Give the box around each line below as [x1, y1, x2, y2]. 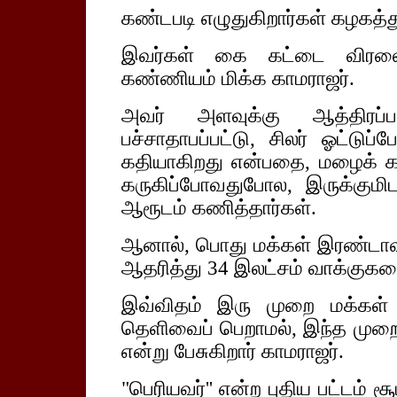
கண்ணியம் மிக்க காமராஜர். [121, 67, 354, 90]
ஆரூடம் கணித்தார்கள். [121, 197, 316, 219]
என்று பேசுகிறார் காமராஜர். [121, 340, 344, 362]
